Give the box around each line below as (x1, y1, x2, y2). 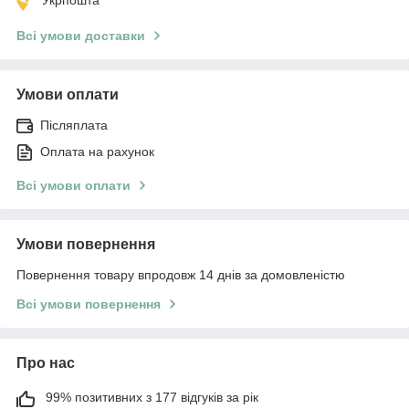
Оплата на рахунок (40, 143, 154, 159)
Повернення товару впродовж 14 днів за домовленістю (16, 267, 345, 282)
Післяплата (40, 117, 108, 132)
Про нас (16, 354, 75, 371)
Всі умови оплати (16, 177, 131, 193)
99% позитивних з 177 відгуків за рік (46, 389, 258, 404)
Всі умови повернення (16, 296, 161, 311)
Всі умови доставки (16, 27, 145, 43)
